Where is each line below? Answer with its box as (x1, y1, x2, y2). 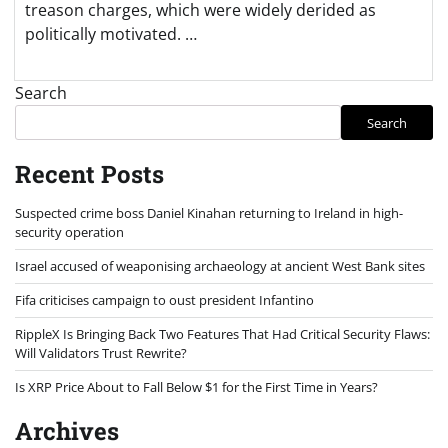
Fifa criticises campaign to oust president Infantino (15, 291, 314, 310)
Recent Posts (15, 158, 164, 191)
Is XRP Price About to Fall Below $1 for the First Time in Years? (15, 378, 378, 397)
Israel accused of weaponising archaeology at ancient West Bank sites (15, 257, 425, 276)
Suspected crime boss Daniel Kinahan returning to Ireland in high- (15, 204, 403, 223)
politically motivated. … (25, 23, 197, 46)
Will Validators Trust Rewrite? (15, 344, 187, 363)
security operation (15, 223, 124, 242)
